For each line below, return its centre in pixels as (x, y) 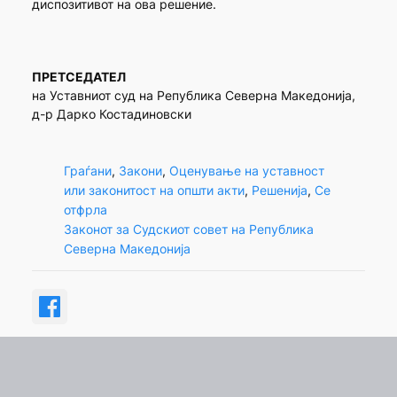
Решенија (279, 190)
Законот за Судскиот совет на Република (188, 229)
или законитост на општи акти (154, 190)
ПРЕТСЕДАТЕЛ (78, 77)
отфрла (85, 209)
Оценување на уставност (246, 170)
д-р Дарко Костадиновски (111, 114)
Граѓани (87, 170)
